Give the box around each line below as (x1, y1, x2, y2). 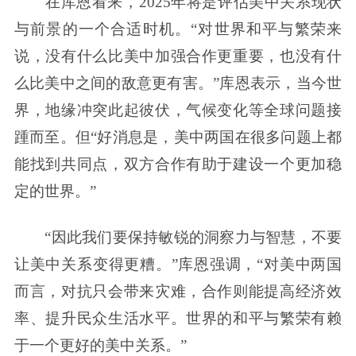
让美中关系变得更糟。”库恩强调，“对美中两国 (14, 255, 342, 273)
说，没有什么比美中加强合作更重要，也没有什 (14, 47, 342, 64)
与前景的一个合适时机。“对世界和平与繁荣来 (14, 20, 342, 37)
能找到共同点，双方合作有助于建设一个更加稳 (14, 155, 342, 172)
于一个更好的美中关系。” (14, 336, 187, 354)
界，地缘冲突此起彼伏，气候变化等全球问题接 (14, 101, 342, 118)
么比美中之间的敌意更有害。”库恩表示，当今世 (14, 74, 342, 91)
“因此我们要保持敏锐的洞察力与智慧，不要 (14, 228, 342, 246)
